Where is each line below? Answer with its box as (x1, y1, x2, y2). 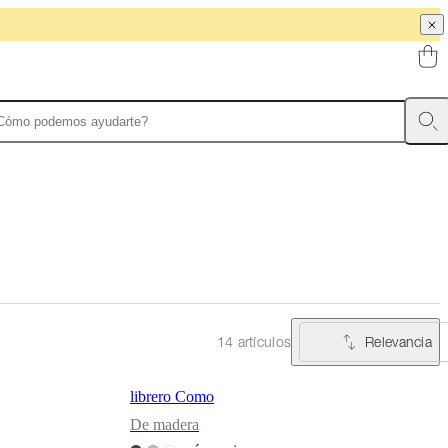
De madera (130, 415, 199, 433)
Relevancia (365, 332, 432, 350)
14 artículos (216, 333, 292, 351)
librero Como (130, 387, 214, 405)
